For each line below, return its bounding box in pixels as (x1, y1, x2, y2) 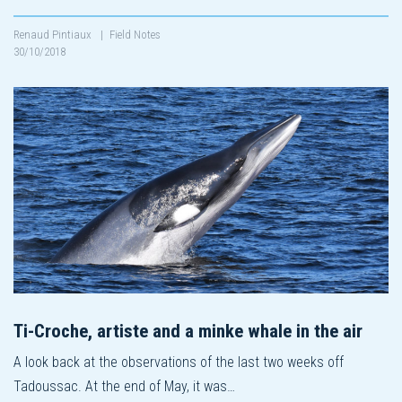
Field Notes (109, 27, 161, 41)
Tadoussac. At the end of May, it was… (13, 377, 235, 395)
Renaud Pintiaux (13, 27, 94, 41)
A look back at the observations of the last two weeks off (13, 353, 344, 371)
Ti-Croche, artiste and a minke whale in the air (13, 319, 363, 342)
